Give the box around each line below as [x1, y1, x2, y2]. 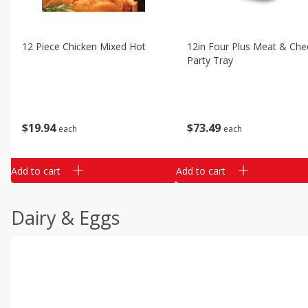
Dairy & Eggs [11, 205, 120, 230]
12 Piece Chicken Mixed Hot [22, 40, 146, 53]
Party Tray [187, 54, 233, 67]
